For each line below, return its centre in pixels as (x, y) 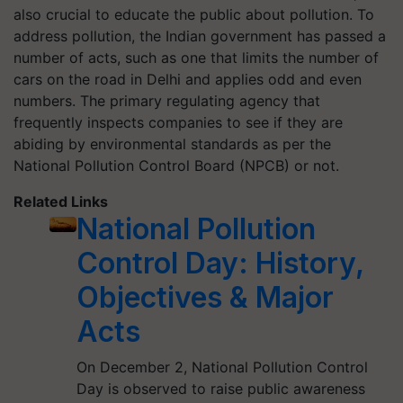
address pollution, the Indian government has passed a (200, 36)
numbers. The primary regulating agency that (167, 101)
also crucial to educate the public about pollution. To (194, 14)
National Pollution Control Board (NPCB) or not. (176, 166)
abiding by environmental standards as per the (172, 144)
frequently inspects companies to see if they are (178, 122)
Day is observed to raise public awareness (221, 389)
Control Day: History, (220, 263)
